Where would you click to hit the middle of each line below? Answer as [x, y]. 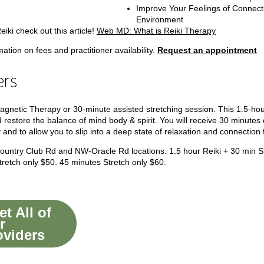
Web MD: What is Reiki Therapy [156, 31]
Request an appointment [207, 50]
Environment [160, 19]
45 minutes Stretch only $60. [112, 162]
